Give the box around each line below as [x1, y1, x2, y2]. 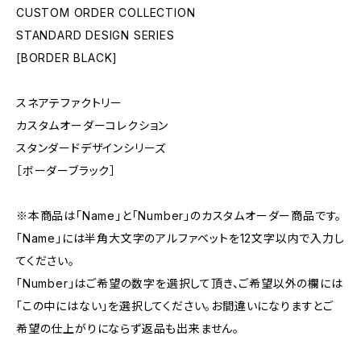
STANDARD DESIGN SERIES [16, 28, 175, 42]
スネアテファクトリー [16, 96, 122, 110]
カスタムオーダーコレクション [16, 118, 169, 132]
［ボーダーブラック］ [16, 164, 117, 177]
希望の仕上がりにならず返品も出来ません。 [16, 322, 240, 335]
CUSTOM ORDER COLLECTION [16, 6, 196, 19]
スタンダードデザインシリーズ [16, 141, 167, 155]
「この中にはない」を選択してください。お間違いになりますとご [16, 299, 334, 313]
